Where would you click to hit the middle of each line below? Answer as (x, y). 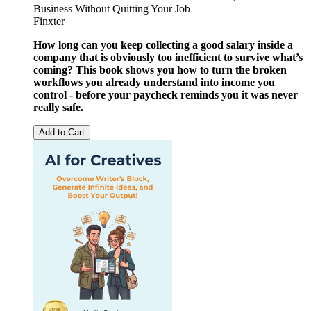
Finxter (49, 21)
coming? (53, 69)
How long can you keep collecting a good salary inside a (163, 44)
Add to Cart (62, 132)
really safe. (58, 107)
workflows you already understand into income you (154, 82)
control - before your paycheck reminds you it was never (166, 94)
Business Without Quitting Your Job (112, 8)
